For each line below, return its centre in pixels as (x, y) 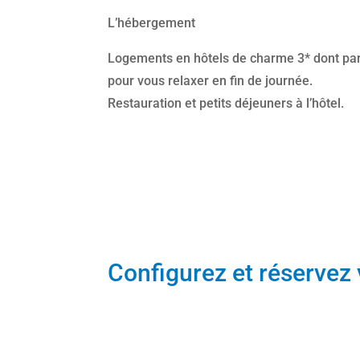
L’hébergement (152, 22)
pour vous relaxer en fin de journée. (215, 80)
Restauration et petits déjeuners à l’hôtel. (226, 103)
